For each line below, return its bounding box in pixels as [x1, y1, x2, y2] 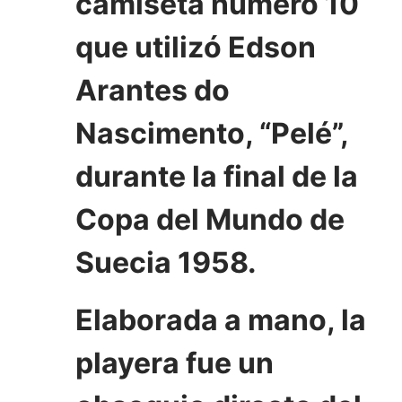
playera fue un [75, 345, 274, 380]
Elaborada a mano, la [75, 301, 366, 337]
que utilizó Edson [75, 29, 316, 65]
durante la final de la [75, 158, 358, 194]
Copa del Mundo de [75, 201, 345, 237]
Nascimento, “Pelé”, [75, 115, 348, 151]
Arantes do [75, 72, 230, 108]
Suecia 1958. [75, 244, 257, 280]
